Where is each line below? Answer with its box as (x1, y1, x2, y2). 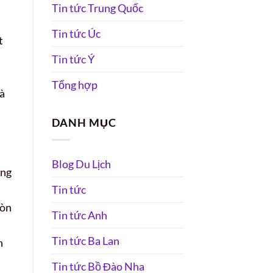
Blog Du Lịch (51, 157, 111, 171)
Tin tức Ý (51, 52, 94, 66)
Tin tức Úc (51, 26, 101, 40)
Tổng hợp (51, 77, 97, 91)
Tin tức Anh (51, 208, 107, 222)
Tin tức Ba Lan (51, 234, 119, 248)
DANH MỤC (51, 115, 116, 129)
